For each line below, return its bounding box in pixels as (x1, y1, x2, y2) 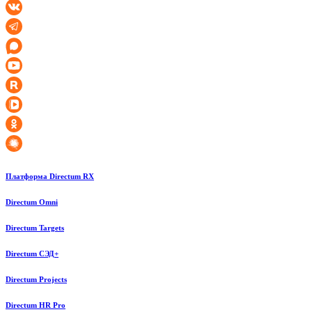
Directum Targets (6, 224, 64, 233)
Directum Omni (6, 198, 58, 207)
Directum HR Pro (6, 300, 65, 309)
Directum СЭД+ (6, 249, 58, 258)
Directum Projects (6, 274, 67, 283)
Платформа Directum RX (6, 172, 94, 181)
